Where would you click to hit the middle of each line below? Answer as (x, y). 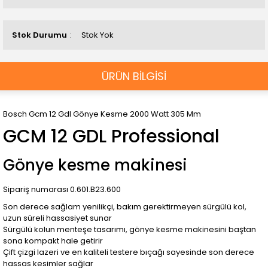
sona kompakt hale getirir (53, 241)
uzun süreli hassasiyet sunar (57, 218)
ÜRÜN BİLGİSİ (134, 76)
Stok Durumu (39, 35)
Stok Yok (98, 35)
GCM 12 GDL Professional (111, 136)
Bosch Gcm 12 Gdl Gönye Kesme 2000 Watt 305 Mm (102, 114)
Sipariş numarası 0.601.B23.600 (62, 189)
